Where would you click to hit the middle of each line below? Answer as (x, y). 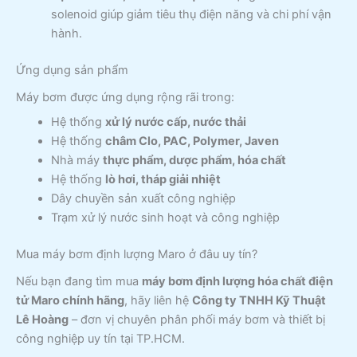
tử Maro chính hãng (70, 301)
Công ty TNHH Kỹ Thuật (259, 301)
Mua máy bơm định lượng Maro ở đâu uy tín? (137, 255)
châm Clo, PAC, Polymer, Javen (192, 141)
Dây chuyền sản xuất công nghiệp (143, 199)
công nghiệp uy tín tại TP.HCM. (100, 339)
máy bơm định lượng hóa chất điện (237, 282)
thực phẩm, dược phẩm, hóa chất (194, 161)
